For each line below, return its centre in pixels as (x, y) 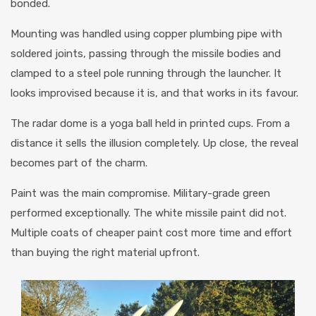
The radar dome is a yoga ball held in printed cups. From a (150, 124)
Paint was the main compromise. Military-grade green (140, 194)
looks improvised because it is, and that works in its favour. (154, 93)
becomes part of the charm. (79, 163)
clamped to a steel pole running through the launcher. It (146, 74)
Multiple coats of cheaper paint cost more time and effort (151, 233)
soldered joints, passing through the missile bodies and (146, 54)
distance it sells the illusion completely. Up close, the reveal (154, 144)
